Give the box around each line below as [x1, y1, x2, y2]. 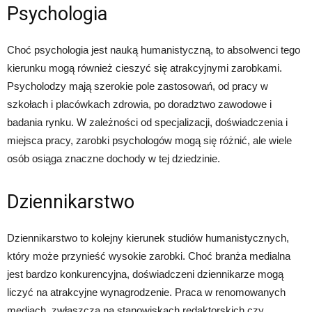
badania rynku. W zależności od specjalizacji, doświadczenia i [7, 116, 288, 129]
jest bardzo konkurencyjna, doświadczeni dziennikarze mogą [7, 268, 283, 281]
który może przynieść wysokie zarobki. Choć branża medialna [7, 250, 290, 263]
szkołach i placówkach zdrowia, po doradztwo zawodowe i [7, 98, 272, 111]
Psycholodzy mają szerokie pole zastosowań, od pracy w [7, 80, 268, 93]
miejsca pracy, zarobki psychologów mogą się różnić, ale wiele [7, 134, 292, 147]
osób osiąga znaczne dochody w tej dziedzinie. [7, 153, 220, 165]
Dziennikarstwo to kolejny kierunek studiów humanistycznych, [7, 232, 289, 244]
